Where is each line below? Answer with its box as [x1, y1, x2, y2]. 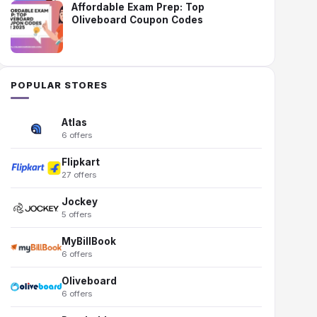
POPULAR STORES [11, 79, 108, 91]
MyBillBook [62, 236, 117, 247]
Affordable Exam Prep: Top [71, 1, 205, 13]
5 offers [62, 209, 92, 219]
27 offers [62, 170, 97, 180]
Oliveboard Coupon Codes [71, 14, 204, 25]
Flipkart [62, 156, 100, 168]
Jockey [62, 196, 98, 207]
